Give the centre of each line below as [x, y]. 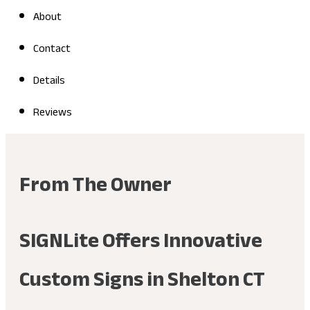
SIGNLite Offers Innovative [141, 240]
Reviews [53, 112]
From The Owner [95, 184]
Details [49, 81]
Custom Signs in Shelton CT [142, 279]
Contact [52, 49]
